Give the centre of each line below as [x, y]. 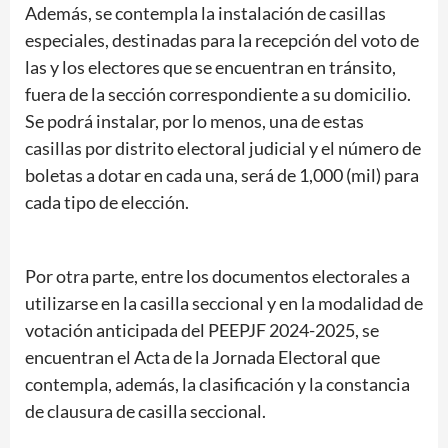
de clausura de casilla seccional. [145, 410]
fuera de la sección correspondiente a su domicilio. [218, 93]
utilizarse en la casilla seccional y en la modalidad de [224, 302]
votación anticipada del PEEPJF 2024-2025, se [202, 329]
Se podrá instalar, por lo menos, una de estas [194, 120]
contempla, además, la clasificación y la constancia [217, 383]
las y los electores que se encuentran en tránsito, [210, 66]
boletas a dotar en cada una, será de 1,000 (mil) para [222, 174]
